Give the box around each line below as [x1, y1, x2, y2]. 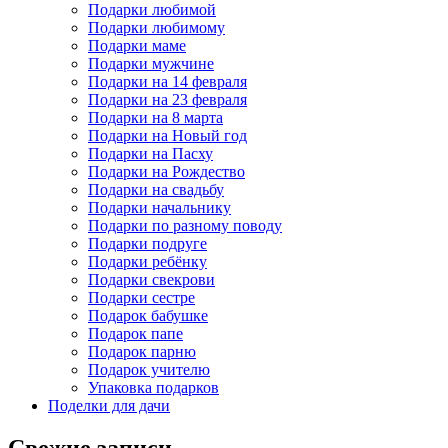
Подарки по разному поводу [88, 217, 282, 235]
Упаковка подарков [88, 379, 219, 397]
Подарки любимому [88, 19, 225, 37]
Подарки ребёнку [88, 253, 207, 271]
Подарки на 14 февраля [88, 73, 247, 91]
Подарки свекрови [88, 271, 215, 289]
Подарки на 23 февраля [88, 91, 247, 109]
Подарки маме [88, 37, 186, 55]
